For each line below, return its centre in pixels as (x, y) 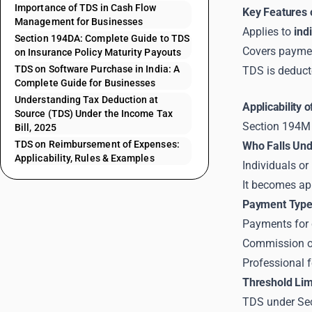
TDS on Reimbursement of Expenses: (97, 144)
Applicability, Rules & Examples (85, 158)
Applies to (268, 32)
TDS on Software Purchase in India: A (97, 69)
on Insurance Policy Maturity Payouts (98, 52)
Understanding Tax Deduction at (87, 100)
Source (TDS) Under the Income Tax (94, 114)
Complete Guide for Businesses (85, 83)
